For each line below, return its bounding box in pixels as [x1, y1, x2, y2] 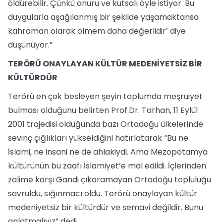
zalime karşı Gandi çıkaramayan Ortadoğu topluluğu [8, 174, 211, 185]
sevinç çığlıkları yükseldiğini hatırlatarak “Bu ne [8, 132, 188, 144]
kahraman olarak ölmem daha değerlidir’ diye [8, 25, 186, 37]
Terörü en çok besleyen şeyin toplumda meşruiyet [8, 91, 203, 102]
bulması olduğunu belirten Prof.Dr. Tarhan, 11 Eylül [8, 105, 198, 116]
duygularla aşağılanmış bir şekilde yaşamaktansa [8, 11, 199, 23]
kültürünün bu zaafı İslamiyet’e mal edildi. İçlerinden [8, 160, 206, 171]
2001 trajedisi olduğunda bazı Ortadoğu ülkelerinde [8, 118, 203, 130]
